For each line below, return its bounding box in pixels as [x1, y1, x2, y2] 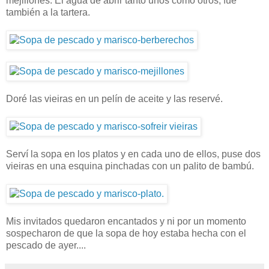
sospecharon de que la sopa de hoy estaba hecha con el [6, 228, 246, 239]
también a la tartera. [6, 7, 90, 18]
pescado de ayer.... [6, 240, 86, 251]
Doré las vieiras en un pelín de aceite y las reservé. [6, 94, 223, 104]
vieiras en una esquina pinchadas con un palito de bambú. [6, 161, 254, 172]
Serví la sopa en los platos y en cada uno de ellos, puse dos [6, 149, 261, 160]
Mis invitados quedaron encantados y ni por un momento [6, 216, 246, 227]
